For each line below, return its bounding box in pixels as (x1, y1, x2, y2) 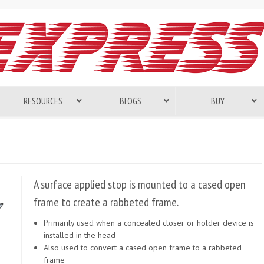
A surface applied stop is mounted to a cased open (34, 177, 246, 192)
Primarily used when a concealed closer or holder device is (44, 217, 254, 228)
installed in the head (44, 230, 115, 240)
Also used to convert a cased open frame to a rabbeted (44, 242, 242, 253)
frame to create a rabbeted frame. (34, 194, 179, 210)
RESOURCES (23, 95, 62, 107)
